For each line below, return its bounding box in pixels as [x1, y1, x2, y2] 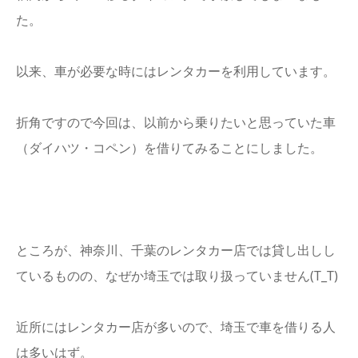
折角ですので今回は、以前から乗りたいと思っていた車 [16, 113, 336, 131]
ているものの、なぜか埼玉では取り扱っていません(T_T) [16, 267, 338, 284]
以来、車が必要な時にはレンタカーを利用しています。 [16, 62, 336, 80]
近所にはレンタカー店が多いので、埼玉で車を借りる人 [16, 318, 336, 336]
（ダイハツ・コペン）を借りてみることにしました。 [16, 139, 323, 157]
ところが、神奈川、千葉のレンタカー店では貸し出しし [16, 241, 336, 259]
